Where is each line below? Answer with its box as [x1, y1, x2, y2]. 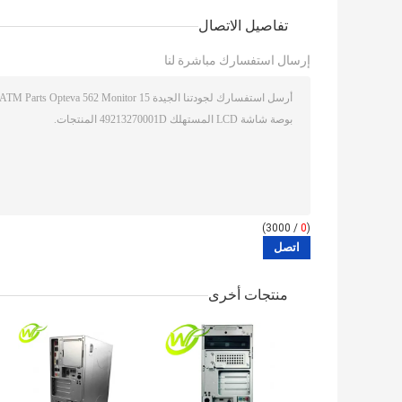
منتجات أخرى [208, 286, 288, 304]
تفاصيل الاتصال [198, 17, 288, 35]
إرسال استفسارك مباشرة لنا [164, 53, 310, 68]
